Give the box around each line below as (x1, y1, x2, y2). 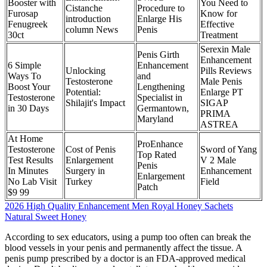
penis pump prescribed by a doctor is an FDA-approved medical (5, 253, 246, 264)
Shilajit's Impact (66, 98, 125, 108)
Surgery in (66, 166, 105, 176)
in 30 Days (8, 103, 49, 114)
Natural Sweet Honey (5, 212, 86, 222)
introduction (66, 14, 111, 24)
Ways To (8, 71, 41, 82)
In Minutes (8, 166, 48, 176)
